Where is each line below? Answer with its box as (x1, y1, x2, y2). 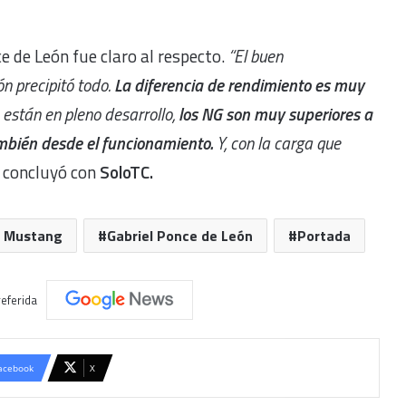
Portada (296, 224, 351, 246)
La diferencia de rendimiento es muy (114, 71, 364, 98)
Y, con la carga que (213, 129, 341, 156)
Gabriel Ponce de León (106, 224, 253, 246)
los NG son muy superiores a (175, 100, 372, 127)
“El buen (228, 42, 283, 69)
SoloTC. (96, 158, 153, 185)
